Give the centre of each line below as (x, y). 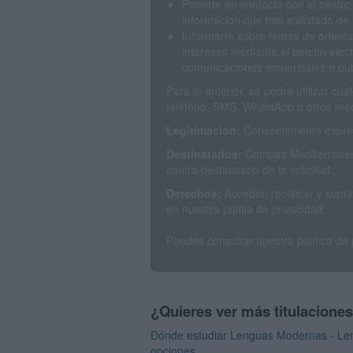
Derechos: (195, 193)
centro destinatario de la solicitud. (250, 170)
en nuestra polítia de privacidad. (246, 209)
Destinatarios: (204, 154)
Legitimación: (203, 130)
